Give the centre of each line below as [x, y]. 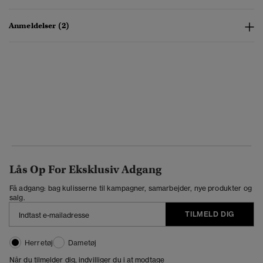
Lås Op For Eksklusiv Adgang [85, 170]
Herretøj [39, 243]
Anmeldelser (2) [39, 26]
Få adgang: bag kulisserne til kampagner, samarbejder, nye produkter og [131, 188]
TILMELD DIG [210, 214]
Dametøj [82, 243]
